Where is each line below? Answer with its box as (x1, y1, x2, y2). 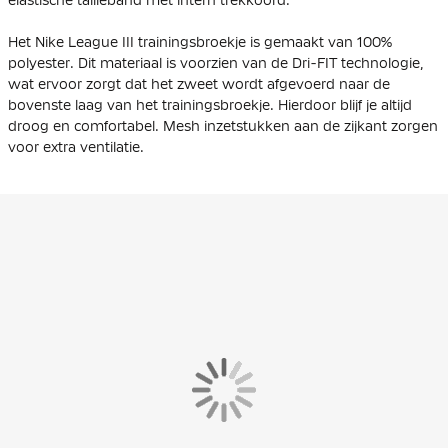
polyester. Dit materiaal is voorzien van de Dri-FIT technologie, (8, 54, 424, 71)
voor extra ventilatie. (8, 138, 144, 155)
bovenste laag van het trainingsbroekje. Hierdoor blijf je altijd (8, 96, 412, 113)
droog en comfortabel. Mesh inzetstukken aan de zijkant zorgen (8, 117, 438, 134)
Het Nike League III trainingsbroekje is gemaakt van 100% (8, 33, 392, 50)
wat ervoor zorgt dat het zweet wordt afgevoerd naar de (8, 75, 390, 92)
